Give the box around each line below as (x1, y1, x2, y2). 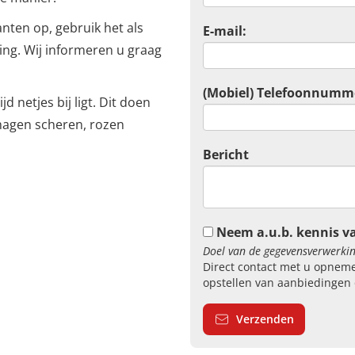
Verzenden (236, 311, 294, 326)
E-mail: (203, 22, 246, 40)
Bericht (203, 146, 249, 163)
